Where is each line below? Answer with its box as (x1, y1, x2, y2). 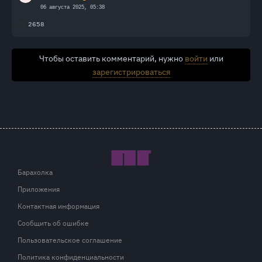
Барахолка (18, 167, 53, 177)
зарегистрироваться (92, 65, 170, 77)
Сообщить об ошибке (18, 218, 89, 227)
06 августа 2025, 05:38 (40, 4, 105, 11)
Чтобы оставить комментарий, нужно (39, 52, 185, 64)
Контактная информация (18, 201, 99, 211)
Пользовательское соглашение (18, 235, 122, 244)
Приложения (18, 184, 60, 194)
